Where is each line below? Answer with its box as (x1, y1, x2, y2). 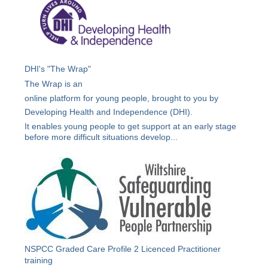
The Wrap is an (25, 78, 83, 89)
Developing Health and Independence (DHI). (25, 107, 193, 117)
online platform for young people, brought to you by (25, 93, 221, 103)
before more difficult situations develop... (25, 132, 178, 142)
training (25, 255, 53, 266)
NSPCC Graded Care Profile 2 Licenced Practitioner (25, 244, 221, 254)
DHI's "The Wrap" (25, 64, 92, 74)
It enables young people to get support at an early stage (25, 121, 237, 132)
